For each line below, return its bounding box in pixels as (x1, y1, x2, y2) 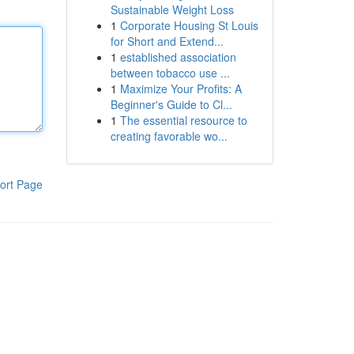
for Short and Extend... (110, 33, 224, 49)
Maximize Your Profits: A (119, 81, 242, 96)
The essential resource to (119, 112, 247, 128)
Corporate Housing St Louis (119, 17, 258, 33)
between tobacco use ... (110, 65, 230, 81)
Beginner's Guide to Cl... (110, 96, 232, 112)
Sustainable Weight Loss (110, 2, 234, 17)
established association (119, 49, 236, 65)
